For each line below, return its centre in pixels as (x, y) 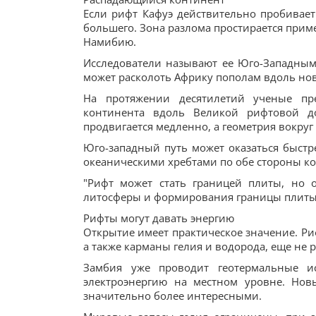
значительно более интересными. (172, 296)
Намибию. (110, 42)
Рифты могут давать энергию (159, 218)
